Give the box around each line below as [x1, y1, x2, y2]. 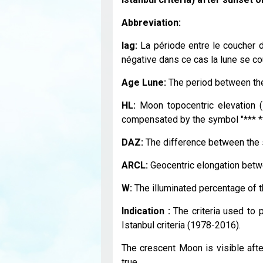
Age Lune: [122, 76, 168, 88]
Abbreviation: [122, 16, 183, 28]
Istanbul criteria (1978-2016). [122, 219, 241, 231]
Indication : [122, 205, 170, 217]
